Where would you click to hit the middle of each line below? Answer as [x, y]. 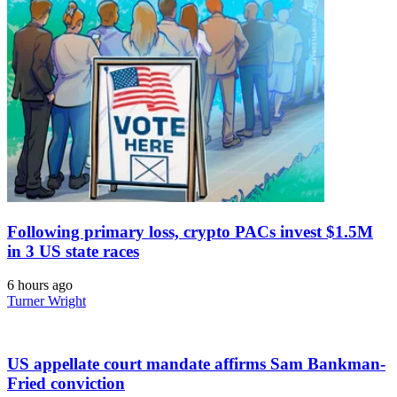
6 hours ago [40, 285]
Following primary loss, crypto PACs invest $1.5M [190, 231]
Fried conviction [66, 384]
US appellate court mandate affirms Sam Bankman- [196, 364]
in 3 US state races [73, 251]
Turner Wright [47, 301]
